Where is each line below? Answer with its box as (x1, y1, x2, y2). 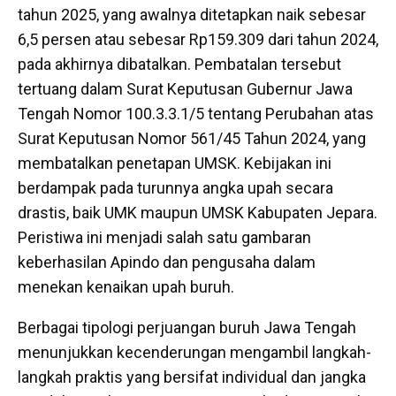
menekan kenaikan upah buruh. (18, 277, 234, 296)
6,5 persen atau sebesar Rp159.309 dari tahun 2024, (18, 29, 378, 49)
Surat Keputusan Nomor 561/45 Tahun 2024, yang (18, 128, 366, 148)
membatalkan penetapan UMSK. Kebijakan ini (18, 153, 331, 172)
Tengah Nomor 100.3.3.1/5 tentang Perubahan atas (18, 103, 374, 123)
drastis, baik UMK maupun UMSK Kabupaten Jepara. (18, 202, 377, 222)
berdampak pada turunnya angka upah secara (18, 178, 333, 197)
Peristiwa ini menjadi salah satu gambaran (18, 227, 311, 247)
